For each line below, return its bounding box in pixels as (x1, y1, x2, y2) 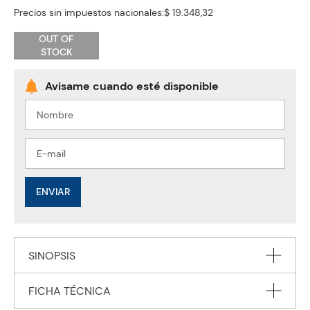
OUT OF (39, 32, 74, 45)
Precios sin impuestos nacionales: (14, 6, 164, 19)
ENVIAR (35, 185, 71, 199)
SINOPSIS (28, 248, 75, 264)
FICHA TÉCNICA (28, 284, 111, 299)
